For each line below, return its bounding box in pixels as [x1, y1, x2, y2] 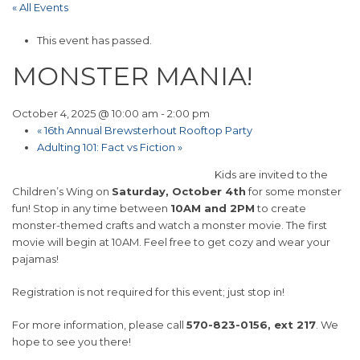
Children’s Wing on [12, 185, 112, 198]
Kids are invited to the [214, 168, 328, 182]
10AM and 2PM [170, 202, 255, 215]
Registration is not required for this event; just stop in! [12, 285, 284, 299]
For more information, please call [12, 318, 186, 332]
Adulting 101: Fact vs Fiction [36, 141, 178, 154]
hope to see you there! [12, 335, 131, 349]
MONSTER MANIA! [12, 60, 252, 92]
